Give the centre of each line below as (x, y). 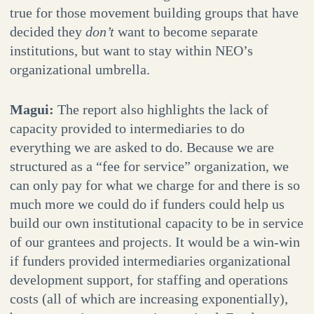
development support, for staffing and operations (149, 280)
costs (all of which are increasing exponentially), (149, 299)
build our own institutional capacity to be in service (156, 223)
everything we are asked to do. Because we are (142, 148)
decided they (47, 32)
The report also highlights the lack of (163, 110)
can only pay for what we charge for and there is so (155, 185)
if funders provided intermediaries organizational (150, 261)
